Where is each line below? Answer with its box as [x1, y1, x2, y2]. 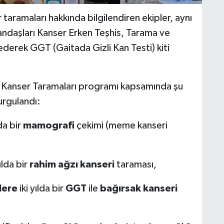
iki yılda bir [17, 183, 65, 193]
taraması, [114, 159, 156, 169]
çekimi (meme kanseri [74, 120, 167, 130]
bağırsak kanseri [99, 183, 177, 193]
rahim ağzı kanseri [29, 159, 114, 169]
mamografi [22, 120, 74, 130]
